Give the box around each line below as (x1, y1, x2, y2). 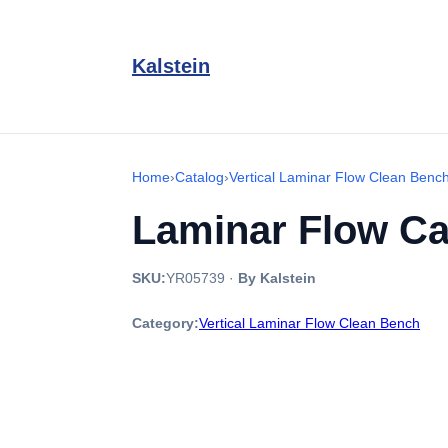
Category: (132, 315, 199, 331)
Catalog (175, 169, 224, 185)
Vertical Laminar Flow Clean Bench (199, 315, 420, 331)
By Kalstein (238, 270, 316, 286)
